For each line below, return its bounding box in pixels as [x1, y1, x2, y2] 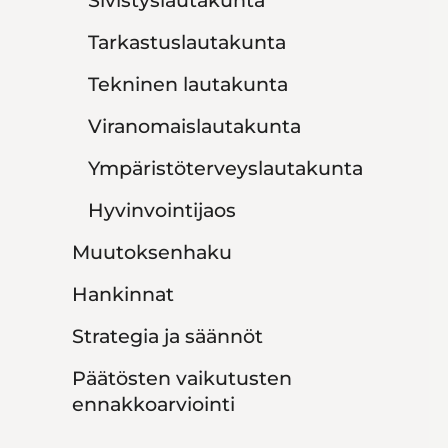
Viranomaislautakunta [88, 114, 301, 139]
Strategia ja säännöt [72, 324, 263, 349]
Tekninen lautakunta [88, 72, 288, 97]
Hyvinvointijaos [88, 198, 236, 223]
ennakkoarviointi [72, 392, 235, 417]
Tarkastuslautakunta [88, 30, 286, 55]
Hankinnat [72, 282, 174, 307]
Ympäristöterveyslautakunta [88, 156, 363, 181]
